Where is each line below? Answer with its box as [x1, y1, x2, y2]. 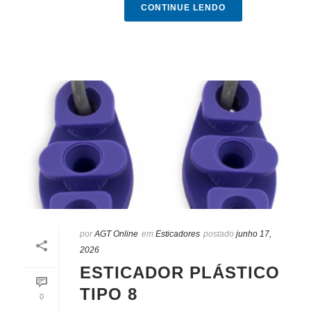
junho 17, [236, 228, 271, 239]
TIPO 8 [80, 284, 137, 303]
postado [203, 228, 234, 239]
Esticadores [155, 228, 200, 239]
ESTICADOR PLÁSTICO [80, 262, 280, 282]
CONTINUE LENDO [141, 3, 226, 13]
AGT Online [94, 228, 138, 239]
